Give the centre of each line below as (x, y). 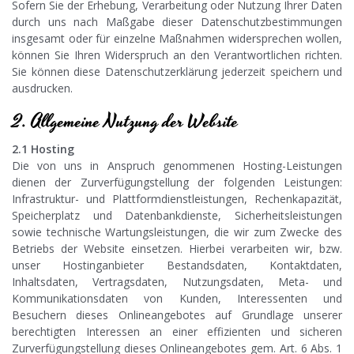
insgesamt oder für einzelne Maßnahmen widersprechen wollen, (177, 39)
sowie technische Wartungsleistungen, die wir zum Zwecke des (177, 232)
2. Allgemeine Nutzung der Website (125, 122)
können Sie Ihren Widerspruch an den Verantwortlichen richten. (177, 55)
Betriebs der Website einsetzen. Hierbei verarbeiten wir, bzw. (177, 249)
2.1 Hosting (43, 149)
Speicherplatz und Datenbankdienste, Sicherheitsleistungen (177, 216)
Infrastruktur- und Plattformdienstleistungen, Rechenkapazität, (177, 199)
